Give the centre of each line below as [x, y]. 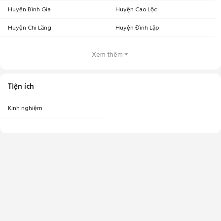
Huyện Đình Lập [137, 27]
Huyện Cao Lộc [136, 9]
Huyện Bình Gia [29, 9]
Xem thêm [107, 54]
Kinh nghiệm [25, 108]
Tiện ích [21, 86]
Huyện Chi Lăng [30, 27]
